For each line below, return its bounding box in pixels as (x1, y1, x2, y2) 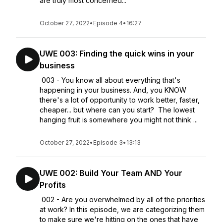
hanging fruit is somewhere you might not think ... (40, 115, 198, 124)
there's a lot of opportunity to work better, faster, (40, 96, 200, 104)
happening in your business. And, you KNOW (40, 86, 186, 94)
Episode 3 (93, 139, 123, 146)
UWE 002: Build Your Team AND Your (40, 168, 182, 178)
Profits (40, 180, 66, 190)
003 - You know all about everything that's (40, 76, 180, 84)
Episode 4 (93, 19, 123, 27)
